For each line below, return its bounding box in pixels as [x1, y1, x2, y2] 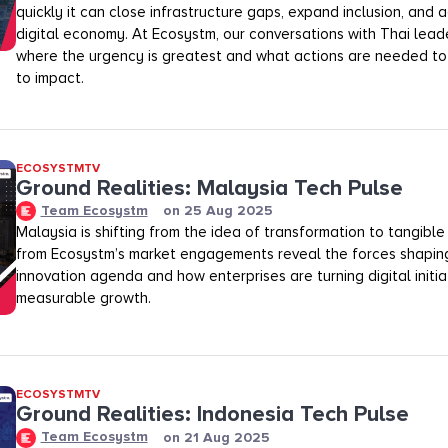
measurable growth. [15, 289, 151, 308]
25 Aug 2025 [183, 202, 273, 220]
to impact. [15, 68, 84, 87]
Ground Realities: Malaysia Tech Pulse [15, 174, 403, 202]
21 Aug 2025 [183, 428, 270, 446]
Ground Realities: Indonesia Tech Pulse [15, 401, 409, 429]
